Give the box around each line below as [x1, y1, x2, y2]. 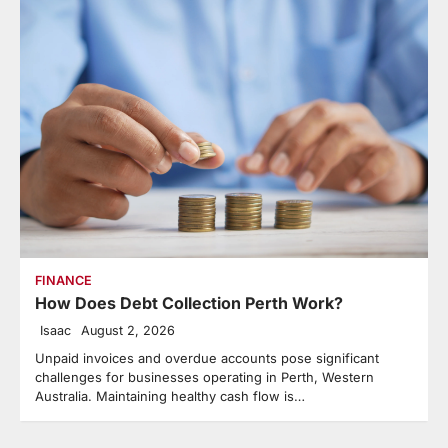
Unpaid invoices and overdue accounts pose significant [35, 350, 379, 367]
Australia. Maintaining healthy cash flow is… [35, 388, 305, 405]
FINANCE [35, 273, 92, 289]
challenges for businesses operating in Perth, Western [35, 369, 374, 386]
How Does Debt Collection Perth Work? [35, 293, 343, 314]
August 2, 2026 [81, 323, 175, 339]
